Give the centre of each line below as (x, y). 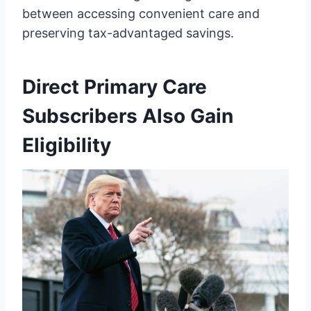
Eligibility (67, 145)
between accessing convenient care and (141, 13)
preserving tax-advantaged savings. (128, 33)
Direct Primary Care (115, 86)
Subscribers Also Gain (128, 116)
